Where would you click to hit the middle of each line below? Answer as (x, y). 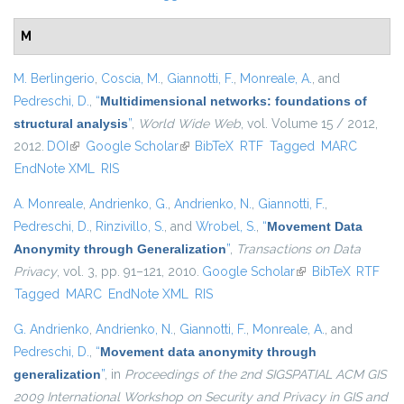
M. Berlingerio (54, 79)
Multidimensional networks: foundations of (234, 101)
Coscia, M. (131, 79)
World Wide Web (189, 124)
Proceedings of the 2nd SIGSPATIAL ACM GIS (255, 375)
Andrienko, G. (129, 204)
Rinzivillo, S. (130, 227)
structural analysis (71, 124)
